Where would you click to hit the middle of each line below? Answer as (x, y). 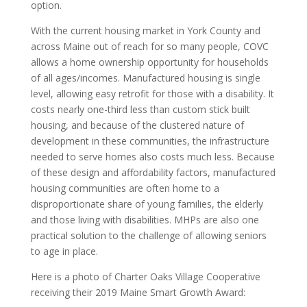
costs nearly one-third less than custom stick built (140, 109)
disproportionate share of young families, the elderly (147, 204)
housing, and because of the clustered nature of (137, 125)
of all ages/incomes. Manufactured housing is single (145, 78)
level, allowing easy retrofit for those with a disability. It (152, 94)
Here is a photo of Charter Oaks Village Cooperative (145, 277)
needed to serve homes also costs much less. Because (152, 157)
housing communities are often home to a (125, 188)
